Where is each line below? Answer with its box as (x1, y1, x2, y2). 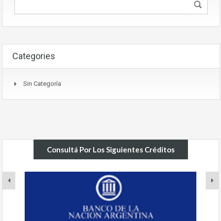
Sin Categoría (23, 80, 61, 88)
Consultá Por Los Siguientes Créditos (46, 145, 175, 154)
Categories (12, 51, 55, 62)
